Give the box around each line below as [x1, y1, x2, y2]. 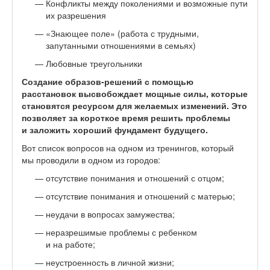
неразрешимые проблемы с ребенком [46, 225, 197, 238]
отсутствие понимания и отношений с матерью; [46, 189, 235, 202]
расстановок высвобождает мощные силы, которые [22, 87, 248, 99]
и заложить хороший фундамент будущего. [22, 123, 208, 136]
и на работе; [46, 237, 95, 250]
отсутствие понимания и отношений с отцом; [46, 171, 224, 184]
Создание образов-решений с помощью [22, 75, 193, 87]
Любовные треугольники [46, 57, 142, 69]
